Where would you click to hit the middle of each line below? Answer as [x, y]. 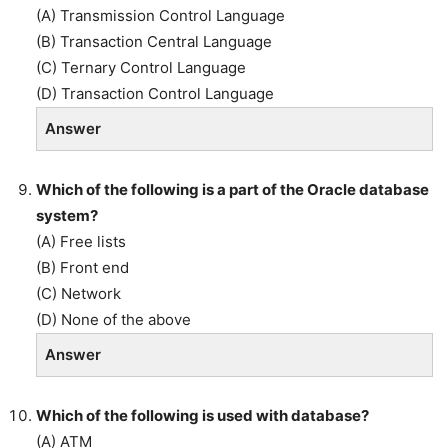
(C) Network [78, 294]
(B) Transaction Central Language [154, 42]
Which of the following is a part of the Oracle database [232, 190]
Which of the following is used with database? [202, 416]
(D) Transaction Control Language [155, 94]
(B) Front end [82, 268]
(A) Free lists [81, 242]
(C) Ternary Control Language [141, 68]
